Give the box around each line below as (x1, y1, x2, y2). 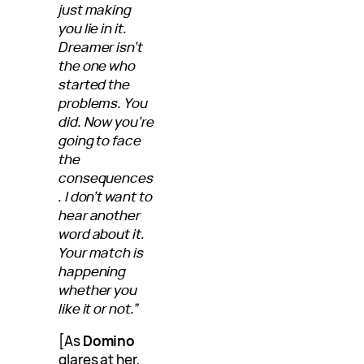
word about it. (58, 223, 145, 243)
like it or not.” (58, 298, 139, 318)
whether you (58, 279, 138, 299)
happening (58, 261, 127, 280)
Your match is (58, 242, 144, 262)
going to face (58, 130, 141, 149)
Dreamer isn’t (58, 37, 143, 56)
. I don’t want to (58, 186, 153, 206)
